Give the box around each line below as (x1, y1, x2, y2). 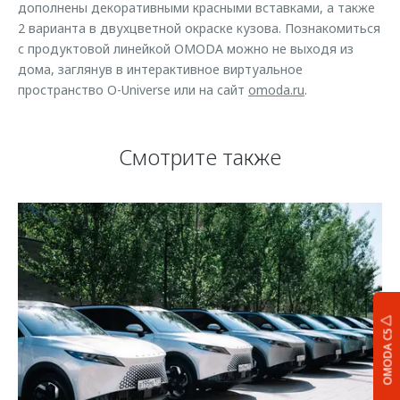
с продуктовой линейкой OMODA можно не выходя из (18, 40, 354, 57)
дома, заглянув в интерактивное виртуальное (18, 61, 303, 78)
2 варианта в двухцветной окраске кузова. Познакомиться (18, 20, 380, 37)
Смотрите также (119, 142, 281, 171)
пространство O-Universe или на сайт (18, 81, 248, 98)
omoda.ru (248, 81, 304, 98)
